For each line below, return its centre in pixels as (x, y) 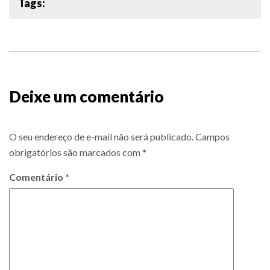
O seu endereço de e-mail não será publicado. (101, 136)
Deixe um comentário (86, 96)
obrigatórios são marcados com (76, 152)
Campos (212, 136)
